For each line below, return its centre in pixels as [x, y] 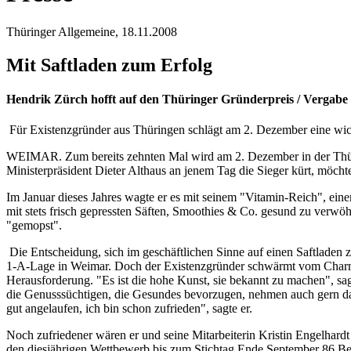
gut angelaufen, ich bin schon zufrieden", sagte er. [129, 309]
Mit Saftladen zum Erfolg [109, 65]
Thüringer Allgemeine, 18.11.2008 [92, 31]
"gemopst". [34, 226]
